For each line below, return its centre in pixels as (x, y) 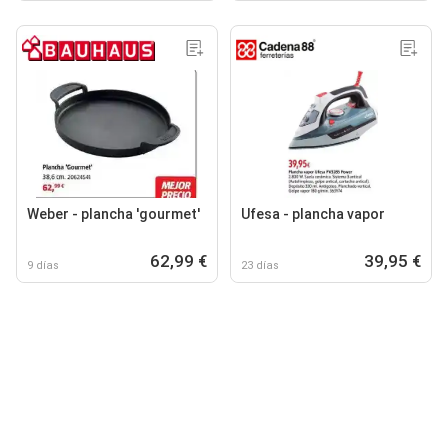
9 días (43, 265)
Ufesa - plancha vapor (313, 213)
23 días (260, 265)
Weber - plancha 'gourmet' (113, 213)
